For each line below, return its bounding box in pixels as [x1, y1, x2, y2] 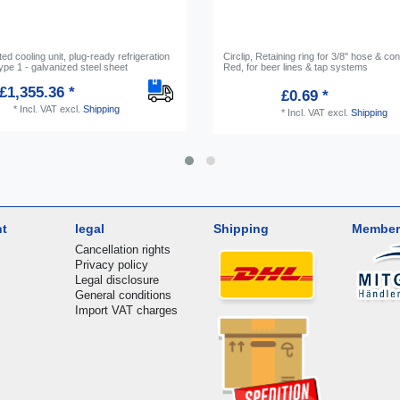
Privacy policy [74, 257, 148, 271]
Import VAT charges [74, 303, 178, 317]
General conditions [74, 287, 171, 302]
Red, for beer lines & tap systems [223, 61, 369, 72]
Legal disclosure [74, 272, 159, 287]
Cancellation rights [74, 242, 171, 256]
